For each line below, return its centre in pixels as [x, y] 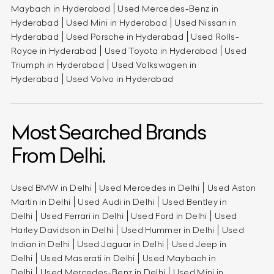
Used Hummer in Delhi [168, 230]
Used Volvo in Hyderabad [120, 79]
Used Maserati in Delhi [87, 258]
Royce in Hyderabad [54, 50]
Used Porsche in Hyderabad [125, 36]
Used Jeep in [199, 244]
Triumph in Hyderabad [57, 65]
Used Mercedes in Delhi [150, 187]
